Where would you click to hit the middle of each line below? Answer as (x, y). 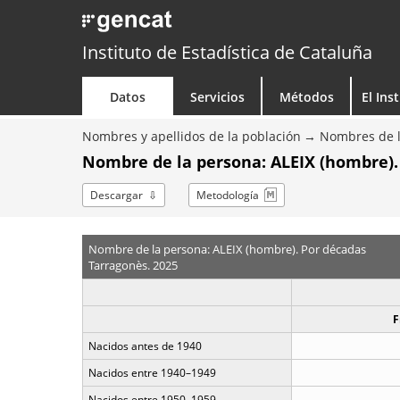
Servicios (217, 97)
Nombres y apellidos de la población (192, 136)
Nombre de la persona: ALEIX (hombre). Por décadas (227, 249)
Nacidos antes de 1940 (145, 346)
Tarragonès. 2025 (133, 265)
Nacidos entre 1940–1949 (152, 373)
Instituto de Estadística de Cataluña (227, 52)
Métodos (306, 97)
